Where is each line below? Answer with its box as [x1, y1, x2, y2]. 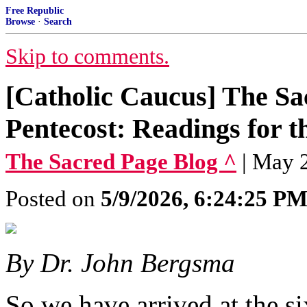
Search [44, 16, 72, 27]
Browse [5, 16, 35, 27]
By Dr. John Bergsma [5, 248, 235, 278]
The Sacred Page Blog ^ [5, 149, 236, 174]
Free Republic [5, 5, 64, 16]
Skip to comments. [5, 45, 169, 69]
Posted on [5, 186, 101, 211]
